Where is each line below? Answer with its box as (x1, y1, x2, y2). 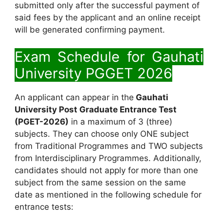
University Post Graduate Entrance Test (15, 104, 177, 114)
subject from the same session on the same (15, 177, 186, 187)
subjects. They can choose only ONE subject (15, 128, 189, 139)
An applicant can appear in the (15, 92, 134, 102)
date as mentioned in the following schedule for (15, 189, 201, 200)
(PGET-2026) (15, 116, 69, 127)
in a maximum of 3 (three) (69, 116, 172, 127)
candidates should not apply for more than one (15, 165, 198, 175)
